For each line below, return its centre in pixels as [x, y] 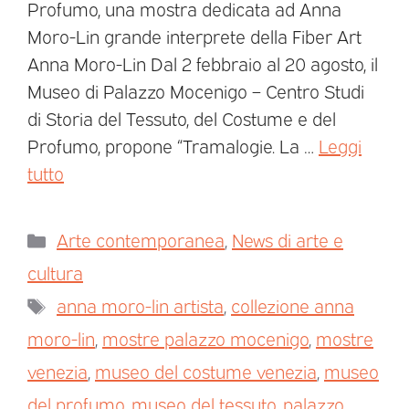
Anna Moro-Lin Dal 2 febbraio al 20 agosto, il [203, 63]
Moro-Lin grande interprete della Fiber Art [194, 36]
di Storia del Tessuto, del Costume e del [182, 118]
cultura [55, 273]
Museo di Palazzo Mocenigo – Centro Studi [196, 91]
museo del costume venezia [206, 371]
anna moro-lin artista [140, 305]
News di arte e [288, 240]
